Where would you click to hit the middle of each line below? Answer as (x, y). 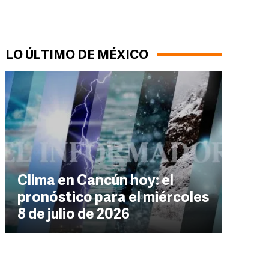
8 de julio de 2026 (74, 215)
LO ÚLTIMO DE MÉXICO (77, 56)
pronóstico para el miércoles (113, 198)
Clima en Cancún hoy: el (95, 181)
